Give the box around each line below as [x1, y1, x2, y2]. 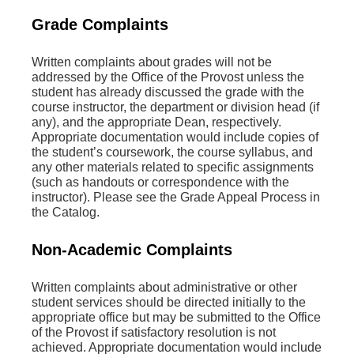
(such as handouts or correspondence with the [32, 175, 289, 190]
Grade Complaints [32, 15, 168, 33]
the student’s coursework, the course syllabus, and [32, 145, 313, 160]
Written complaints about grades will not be [32, 55, 272, 70]
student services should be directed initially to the [32, 296, 306, 310]
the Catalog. [32, 205, 100, 220]
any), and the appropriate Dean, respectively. [32, 115, 281, 130]
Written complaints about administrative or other [32, 281, 297, 295]
